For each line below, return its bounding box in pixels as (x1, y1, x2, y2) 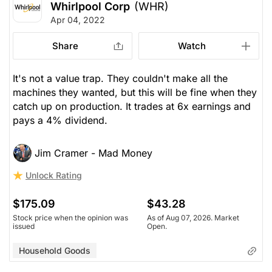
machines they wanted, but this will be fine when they (13, 86, 257, 98)
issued (13, 221, 35, 231)
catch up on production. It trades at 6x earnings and (13, 100, 251, 112)
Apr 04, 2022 (50, 14, 105, 25)
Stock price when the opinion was (13, 212, 128, 222)
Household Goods (19, 245, 90, 256)
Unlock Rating (25, 169, 82, 180)
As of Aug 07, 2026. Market (147, 212, 239, 222)
